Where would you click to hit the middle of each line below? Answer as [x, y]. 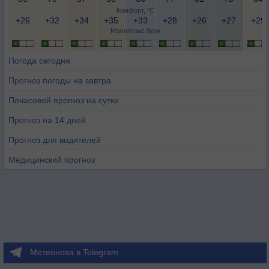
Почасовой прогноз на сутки [64, 100]
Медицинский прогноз [52, 160]
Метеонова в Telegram [74, 252]
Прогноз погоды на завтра [60, 80]
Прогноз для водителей [55, 140]
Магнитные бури [135, 31]
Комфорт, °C [135, 10]
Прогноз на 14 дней [47, 120]
